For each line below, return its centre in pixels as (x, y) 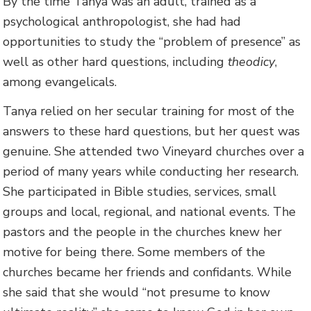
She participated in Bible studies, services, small (140, 191)
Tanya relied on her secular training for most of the (149, 111)
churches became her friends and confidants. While (148, 272)
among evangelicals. (60, 82)
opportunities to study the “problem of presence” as (152, 41)
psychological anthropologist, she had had (122, 21)
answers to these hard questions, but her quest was (152, 131)
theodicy (252, 61)
